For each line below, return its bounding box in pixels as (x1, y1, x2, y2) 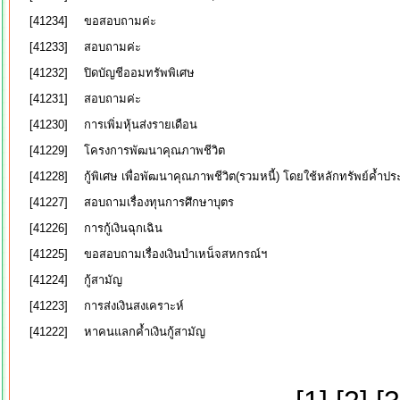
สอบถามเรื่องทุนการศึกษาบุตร (84, 196, 234, 209)
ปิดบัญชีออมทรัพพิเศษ (84, 66, 195, 79)
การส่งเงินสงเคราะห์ (84, 299, 184, 312)
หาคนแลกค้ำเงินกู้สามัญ (84, 325, 205, 338)
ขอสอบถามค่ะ (84, 14, 156, 28)
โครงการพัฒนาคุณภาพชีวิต (84, 144, 225, 157)
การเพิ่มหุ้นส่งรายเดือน (84, 118, 197, 131)
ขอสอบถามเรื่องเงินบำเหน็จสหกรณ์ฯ (84, 247, 267, 261)
